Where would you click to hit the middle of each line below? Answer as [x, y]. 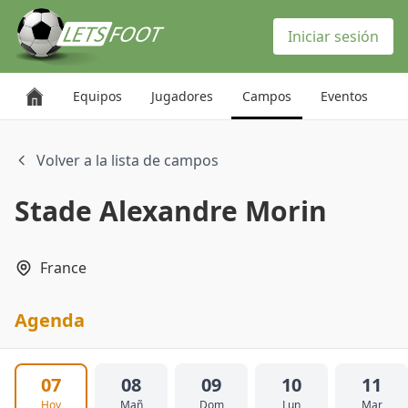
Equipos [97, 96]
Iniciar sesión [333, 36]
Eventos [344, 96]
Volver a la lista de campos [127, 160]
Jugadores [182, 96]
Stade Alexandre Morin [171, 211]
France [63, 268]
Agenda [50, 320]
